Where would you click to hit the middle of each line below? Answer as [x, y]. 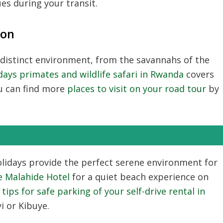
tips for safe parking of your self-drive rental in [104, 191]
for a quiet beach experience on [139, 177]
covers [199, 74]
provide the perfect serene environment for [122, 162]
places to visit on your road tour [137, 89]
